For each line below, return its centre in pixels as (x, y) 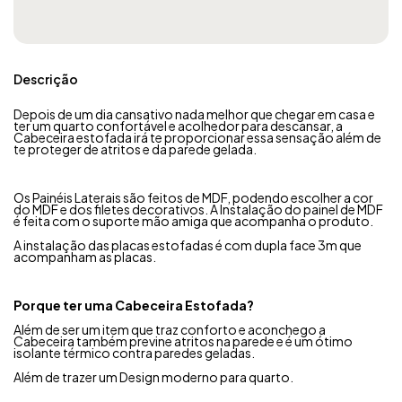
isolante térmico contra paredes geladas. (134, 352)
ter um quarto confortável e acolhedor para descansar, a (178, 125)
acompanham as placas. (85, 256)
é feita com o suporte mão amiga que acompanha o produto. (193, 220)
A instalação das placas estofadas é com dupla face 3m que (188, 245)
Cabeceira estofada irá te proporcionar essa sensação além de (197, 137)
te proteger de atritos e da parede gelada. (135, 149)
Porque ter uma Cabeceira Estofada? (134, 305)
